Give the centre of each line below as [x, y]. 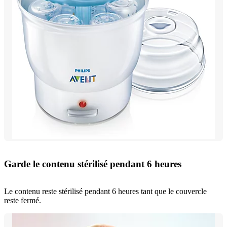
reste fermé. [23, 201]
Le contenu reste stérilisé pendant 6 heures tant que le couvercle [105, 192]
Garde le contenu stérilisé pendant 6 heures [93, 164]
